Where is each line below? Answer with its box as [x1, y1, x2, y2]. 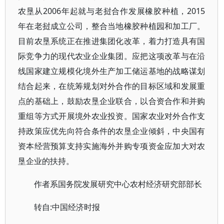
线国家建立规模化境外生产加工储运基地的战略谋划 [18, 65, 205, 77]
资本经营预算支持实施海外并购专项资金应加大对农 [18, 140, 205, 152]
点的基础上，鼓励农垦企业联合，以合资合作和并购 [18, 95, 205, 107]
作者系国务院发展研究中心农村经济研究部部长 [34, 178, 202, 190]
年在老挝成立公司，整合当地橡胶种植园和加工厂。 [18, 20, 205, 32]
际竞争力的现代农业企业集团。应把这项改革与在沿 [18, 50, 205, 62]
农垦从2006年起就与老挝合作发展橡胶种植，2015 [18, 5, 205, 17]
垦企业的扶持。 [18, 155, 74, 167]
